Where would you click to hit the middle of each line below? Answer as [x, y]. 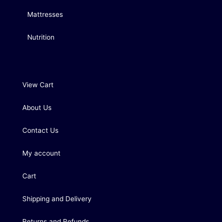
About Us [37, 108]
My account [41, 153]
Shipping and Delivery [57, 199]
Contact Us [40, 131]
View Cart [38, 85]
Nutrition [41, 37]
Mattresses [45, 15]
